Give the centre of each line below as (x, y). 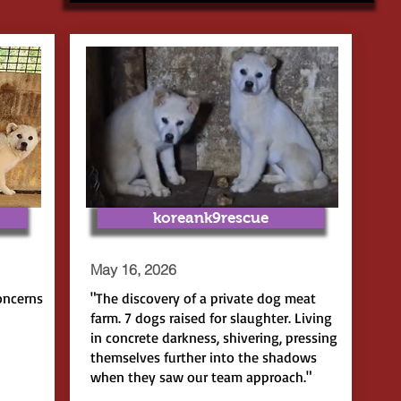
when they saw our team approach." (200, 377)
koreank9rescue (211, 218)
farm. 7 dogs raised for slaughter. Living (211, 318)
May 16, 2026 (133, 269)
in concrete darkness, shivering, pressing (213, 337)
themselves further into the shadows (203, 357)
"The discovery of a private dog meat (203, 298)
